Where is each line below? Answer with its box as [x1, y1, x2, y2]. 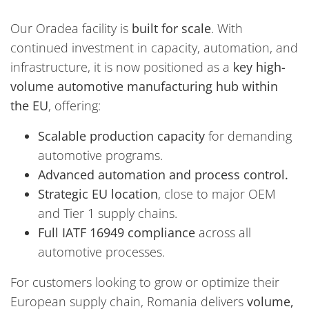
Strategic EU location [38, 186, 158, 202]
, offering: [48, 97, 101, 114]
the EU [10, 97, 48, 114]
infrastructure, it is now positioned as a [10, 59, 233, 75]
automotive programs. [38, 147, 166, 163]
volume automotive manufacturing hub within [10, 78, 278, 94]
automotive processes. [38, 243, 165, 260]
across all [195, 224, 251, 241]
